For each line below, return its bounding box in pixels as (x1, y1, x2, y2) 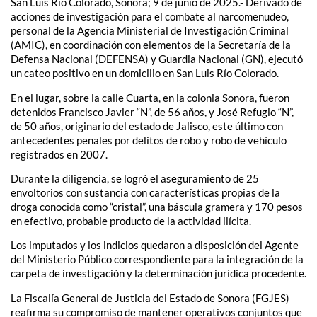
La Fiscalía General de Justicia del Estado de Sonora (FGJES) (11, 291, 289, 304)
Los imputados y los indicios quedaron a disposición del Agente (11, 238, 299, 252)
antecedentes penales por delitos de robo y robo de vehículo (11, 133, 287, 146)
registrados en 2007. (11, 147, 108, 161)
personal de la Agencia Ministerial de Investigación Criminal (11, 24, 289, 38)
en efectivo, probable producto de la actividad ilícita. (11, 214, 251, 227)
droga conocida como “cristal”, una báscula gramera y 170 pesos (11, 200, 303, 213)
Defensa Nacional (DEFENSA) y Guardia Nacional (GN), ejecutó (11, 52, 303, 66)
